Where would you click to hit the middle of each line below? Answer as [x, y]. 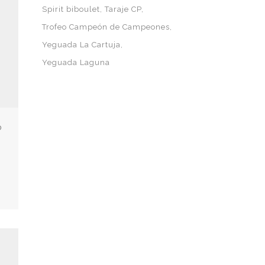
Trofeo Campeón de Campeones [106, 27]
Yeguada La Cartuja [81, 45]
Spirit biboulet [71, 9]
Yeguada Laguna [76, 62]
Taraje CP [123, 9]
